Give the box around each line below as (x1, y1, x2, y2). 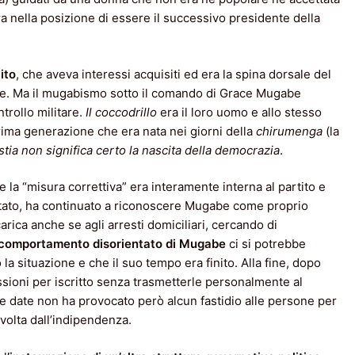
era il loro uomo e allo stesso (157, 104, 322, 120)
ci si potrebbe (226, 236, 306, 252)
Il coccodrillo (86, 104, 157, 120)
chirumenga (256, 123, 323, 139)
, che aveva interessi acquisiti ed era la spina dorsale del (16, 66, 331, 82)
